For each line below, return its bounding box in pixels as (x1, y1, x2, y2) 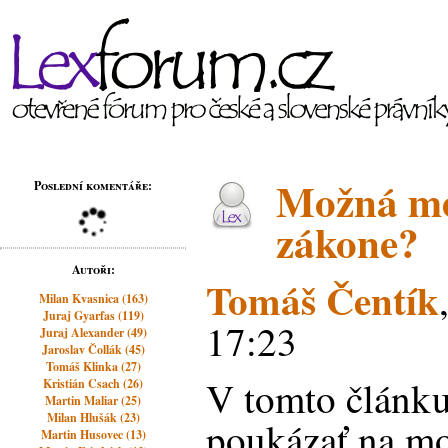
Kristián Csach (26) (43, 375, 144, 392)
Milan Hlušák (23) (46, 409, 140, 426)
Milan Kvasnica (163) (38, 290, 148, 307)
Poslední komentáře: (34, 177, 153, 194)
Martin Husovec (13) (40, 426, 146, 443)
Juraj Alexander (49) (39, 324, 147, 341)
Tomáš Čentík (206, 271, 440, 328)
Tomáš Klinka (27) (45, 358, 141, 375)
